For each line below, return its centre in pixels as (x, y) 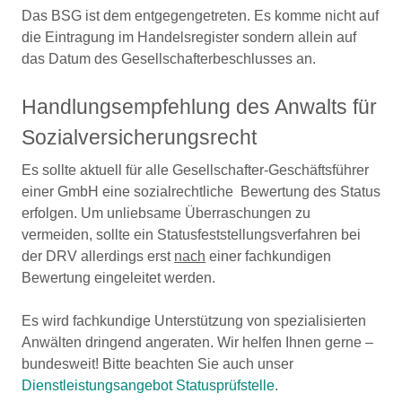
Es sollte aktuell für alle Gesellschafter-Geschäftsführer (195, 170)
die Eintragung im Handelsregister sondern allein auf (189, 37)
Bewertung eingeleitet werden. (118, 278)
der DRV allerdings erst (98, 256)
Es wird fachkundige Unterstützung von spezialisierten (194, 321)
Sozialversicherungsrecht (139, 137)
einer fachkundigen (268, 256)
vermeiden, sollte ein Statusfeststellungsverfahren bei (191, 235)
